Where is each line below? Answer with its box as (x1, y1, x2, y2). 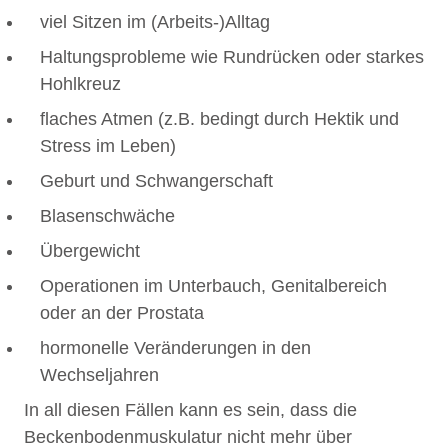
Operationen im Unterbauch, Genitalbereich (40, 276, 387, 297)
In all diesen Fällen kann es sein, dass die (24, 400, 357, 421)
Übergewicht (40, 241, 140, 262)
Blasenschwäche (40, 206, 175, 227)
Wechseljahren (40, 365, 159, 386)
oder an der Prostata (40, 303, 204, 324)
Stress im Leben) (40, 136, 176, 157)
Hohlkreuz (40, 74, 121, 95)
